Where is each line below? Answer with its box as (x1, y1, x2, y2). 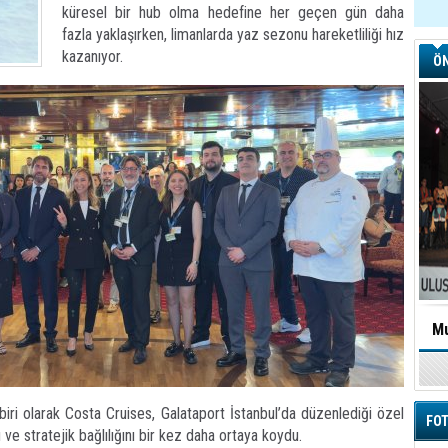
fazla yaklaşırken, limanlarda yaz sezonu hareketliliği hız (62, 25, 404, 44)
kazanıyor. (62, 47, 123, 66)
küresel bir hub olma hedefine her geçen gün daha (62, 3, 404, 22)
